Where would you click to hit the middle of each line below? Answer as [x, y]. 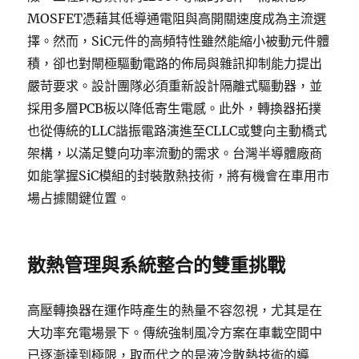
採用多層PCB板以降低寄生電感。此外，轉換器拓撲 [175, 108]
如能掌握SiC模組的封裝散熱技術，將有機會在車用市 [179, 175]
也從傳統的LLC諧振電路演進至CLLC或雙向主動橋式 [177, 131]
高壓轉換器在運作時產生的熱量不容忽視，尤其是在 [175, 310]
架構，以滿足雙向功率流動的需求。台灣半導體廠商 [175, 153]
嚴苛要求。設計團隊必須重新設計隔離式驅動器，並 [175, 86]
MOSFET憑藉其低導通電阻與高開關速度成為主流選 [177, 18]
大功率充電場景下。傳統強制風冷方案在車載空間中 [175, 333]
